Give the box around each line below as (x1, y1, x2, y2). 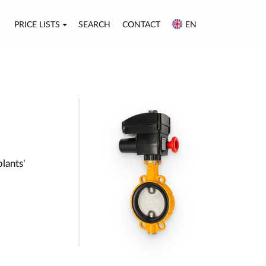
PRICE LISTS (14, 20, 60, 29)
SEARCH (78, 20, 111, 29)
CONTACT (122, 20, 161, 29)
